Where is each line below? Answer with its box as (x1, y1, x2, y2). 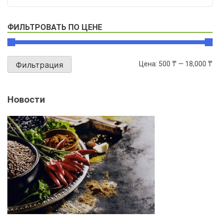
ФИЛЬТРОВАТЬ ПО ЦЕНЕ (7, 22, 102, 32)
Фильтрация (16, 60, 63, 70)
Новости (7, 94, 45, 106)
